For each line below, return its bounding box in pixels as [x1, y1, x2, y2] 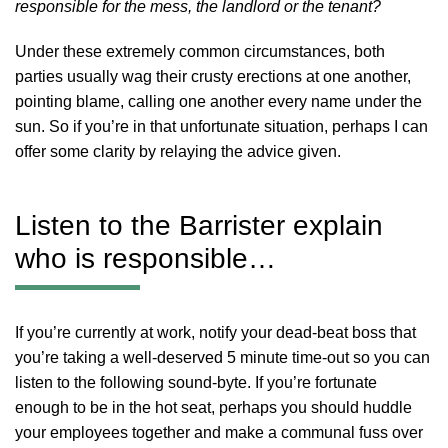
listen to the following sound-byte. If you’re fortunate [15, 373, 377, 391]
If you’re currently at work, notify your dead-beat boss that [15, 323, 416, 341]
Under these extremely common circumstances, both [15, 42, 385, 60]
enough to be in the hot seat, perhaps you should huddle [15, 398, 412, 416]
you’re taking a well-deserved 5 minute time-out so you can [15, 348, 430, 366]
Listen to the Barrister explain [15, 209, 383, 241]
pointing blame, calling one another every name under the [15, 92, 422, 110]
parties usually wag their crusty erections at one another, [15, 67, 411, 85]
